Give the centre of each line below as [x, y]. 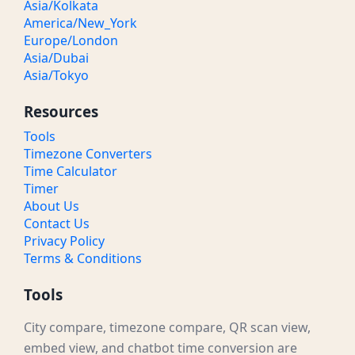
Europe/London [71, 41]
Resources [61, 112]
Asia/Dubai [56, 58]
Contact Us [57, 224]
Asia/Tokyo [56, 76]
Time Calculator [71, 172]
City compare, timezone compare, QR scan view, [167, 328]
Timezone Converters [88, 154]
